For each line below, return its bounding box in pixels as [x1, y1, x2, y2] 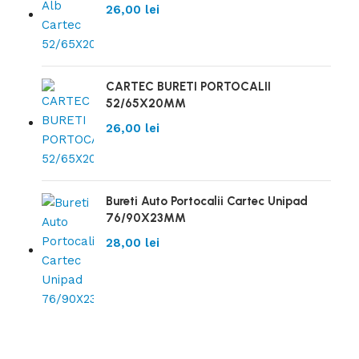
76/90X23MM [106, 211, 186, 225]
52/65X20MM [106, 96, 186, 111]
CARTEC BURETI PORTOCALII [106, 79, 271, 94]
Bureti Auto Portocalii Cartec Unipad [106, 194, 308, 208]
